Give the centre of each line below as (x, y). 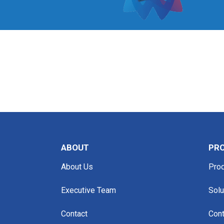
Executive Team (88, 190)
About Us (77, 167)
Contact (74, 214)
